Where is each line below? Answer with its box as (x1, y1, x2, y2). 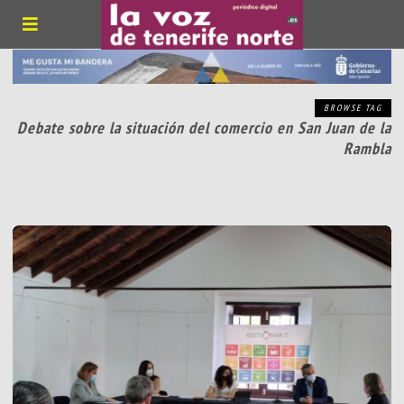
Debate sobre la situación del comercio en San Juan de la (16, 117, 391, 139)
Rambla (343, 138, 391, 160)
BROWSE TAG (323, 102, 382, 115)
